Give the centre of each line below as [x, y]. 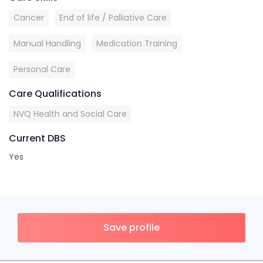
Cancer [29, 18]
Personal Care [42, 69]
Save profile [131, 227]
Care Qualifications [55, 94]
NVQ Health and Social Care [70, 114]
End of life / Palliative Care [113, 18]
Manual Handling [47, 43]
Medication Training [137, 43]
